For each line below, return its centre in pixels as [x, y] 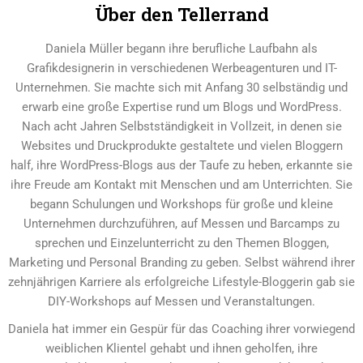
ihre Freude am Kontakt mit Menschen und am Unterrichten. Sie [181, 184]
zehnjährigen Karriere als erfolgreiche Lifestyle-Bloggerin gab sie [181, 282]
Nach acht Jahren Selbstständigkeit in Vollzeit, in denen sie [181, 126]
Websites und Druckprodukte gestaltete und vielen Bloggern [181, 145]
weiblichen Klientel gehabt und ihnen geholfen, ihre [181, 348]
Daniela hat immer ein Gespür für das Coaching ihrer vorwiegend [181, 329]
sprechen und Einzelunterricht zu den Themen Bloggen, [181, 243]
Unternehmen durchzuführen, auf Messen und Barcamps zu [181, 223]
